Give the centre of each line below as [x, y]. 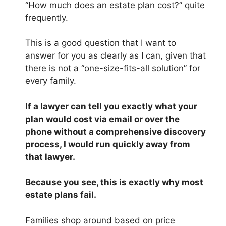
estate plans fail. [61, 195]
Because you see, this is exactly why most [114, 182]
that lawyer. [50, 157]
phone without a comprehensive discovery [116, 131]
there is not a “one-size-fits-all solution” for [113, 68]
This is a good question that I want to [101, 43]
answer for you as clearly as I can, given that [116, 56]
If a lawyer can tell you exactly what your [111, 106]
